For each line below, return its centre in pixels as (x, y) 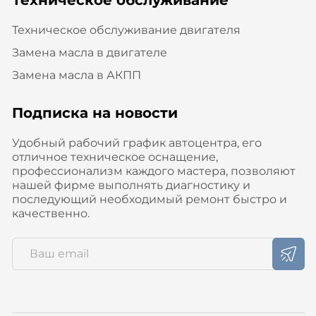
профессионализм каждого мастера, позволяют (153, 171)
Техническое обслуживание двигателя (126, 30)
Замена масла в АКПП (76, 75)
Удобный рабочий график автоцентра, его (136, 142)
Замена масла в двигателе (89, 52)
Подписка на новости (95, 113)
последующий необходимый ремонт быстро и (149, 199)
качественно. (50, 213)
